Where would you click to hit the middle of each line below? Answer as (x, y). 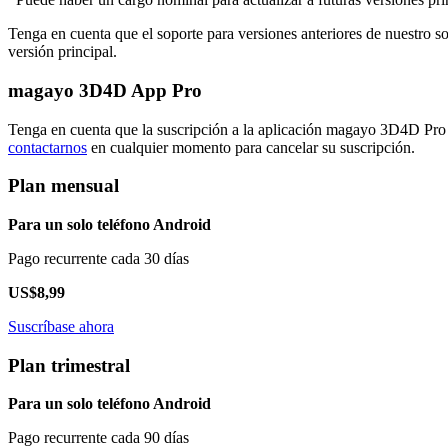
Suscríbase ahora (61, 327)
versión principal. (62, 52)
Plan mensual (63, 186)
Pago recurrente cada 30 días (98, 259)
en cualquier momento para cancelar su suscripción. (251, 147)
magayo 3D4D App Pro (105, 90)
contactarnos (47, 147)
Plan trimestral (69, 365)
